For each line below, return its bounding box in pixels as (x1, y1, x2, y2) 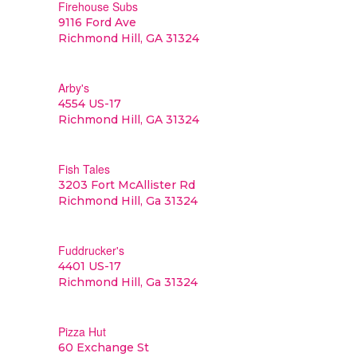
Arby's (57, 80, 89, 96)
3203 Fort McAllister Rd (57, 178, 195, 192)
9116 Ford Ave (57, 15, 136, 29)
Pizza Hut (57, 324, 106, 339)
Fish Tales (57, 161, 110, 177)
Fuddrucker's (57, 242, 124, 258)
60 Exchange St (57, 340, 149, 355)
